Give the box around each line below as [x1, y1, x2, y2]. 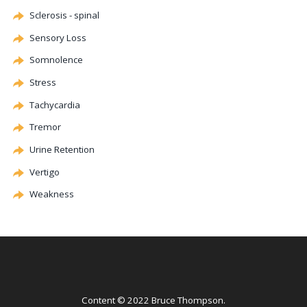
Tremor [29, 121, 61, 134]
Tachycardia [29, 98, 80, 111]
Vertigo [29, 165, 60, 178]
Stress [29, 76, 56, 89]
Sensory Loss [29, 31, 86, 44]
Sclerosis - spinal [29, 9, 99, 22]
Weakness [29, 188, 74, 201]
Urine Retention [29, 143, 95, 156]
